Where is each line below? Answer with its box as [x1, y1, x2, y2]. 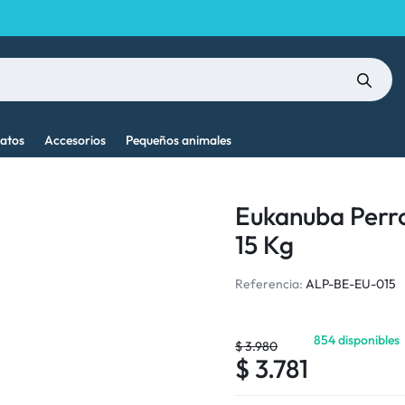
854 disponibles [314, 332, 400, 348]
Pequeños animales [126, 132, 231, 148]
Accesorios [44, 132, 106, 148]
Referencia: [235, 276, 304, 292]
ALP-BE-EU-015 [306, 276, 397, 292]
